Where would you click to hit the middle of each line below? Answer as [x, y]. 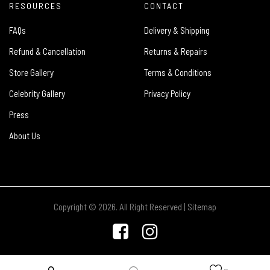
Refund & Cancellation [47, 52]
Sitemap [202, 207]
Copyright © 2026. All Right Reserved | [121, 207]
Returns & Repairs [176, 52]
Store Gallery [31, 73]
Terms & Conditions [178, 73]
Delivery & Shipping [177, 30]
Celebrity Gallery [37, 94]
